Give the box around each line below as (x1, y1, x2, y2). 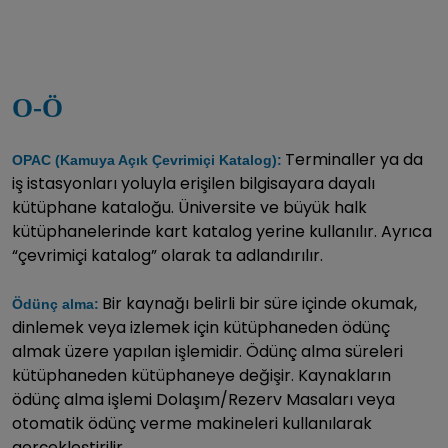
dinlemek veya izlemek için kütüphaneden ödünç (12, 315, 390, 339)
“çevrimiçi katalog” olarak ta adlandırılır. (12, 243, 323, 267)
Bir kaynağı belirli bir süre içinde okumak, (102, 291, 417, 315)
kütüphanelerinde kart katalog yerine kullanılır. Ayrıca (12, 219, 432, 243)
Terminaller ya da (285, 147, 423, 171)
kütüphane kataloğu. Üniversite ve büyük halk (12, 195, 367, 219)
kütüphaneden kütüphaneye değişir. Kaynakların (12, 363, 391, 387)
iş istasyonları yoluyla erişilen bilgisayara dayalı (12, 171, 375, 195)
